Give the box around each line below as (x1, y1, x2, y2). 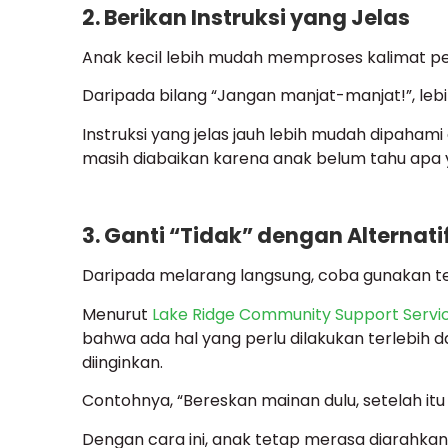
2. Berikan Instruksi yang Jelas (82, 2, 410, 32)
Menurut (82, 302, 152, 326)
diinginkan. (82, 350, 163, 374)
